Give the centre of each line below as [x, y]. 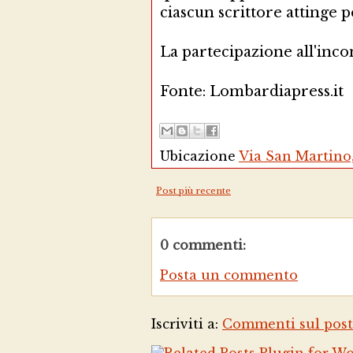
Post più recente [193, 191]
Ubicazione [199, 156]
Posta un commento [229, 275]
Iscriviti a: [187, 324]
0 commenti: [203, 245]
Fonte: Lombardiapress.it [252, 91]
